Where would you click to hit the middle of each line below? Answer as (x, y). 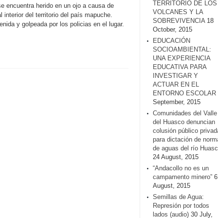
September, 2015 (177, 102)
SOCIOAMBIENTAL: (182, 49)
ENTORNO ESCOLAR (184, 93)
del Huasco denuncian (184, 122)
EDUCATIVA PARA (180, 67)
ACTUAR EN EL (176, 84)
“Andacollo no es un (181, 168)
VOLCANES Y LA (178, 12)
